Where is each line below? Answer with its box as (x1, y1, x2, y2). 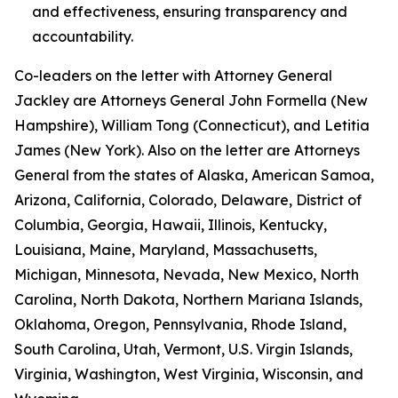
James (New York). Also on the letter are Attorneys (14, 141, 360, 159)
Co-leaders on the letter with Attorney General (14, 67, 332, 84)
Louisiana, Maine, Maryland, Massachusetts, (14, 241, 317, 259)
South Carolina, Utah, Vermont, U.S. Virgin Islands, (14, 340, 353, 358)
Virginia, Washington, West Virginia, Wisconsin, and (14, 365, 363, 383)
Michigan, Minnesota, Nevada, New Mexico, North (14, 266, 359, 283)
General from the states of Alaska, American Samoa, (14, 166, 374, 184)
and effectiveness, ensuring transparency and (32, 3, 347, 20)
